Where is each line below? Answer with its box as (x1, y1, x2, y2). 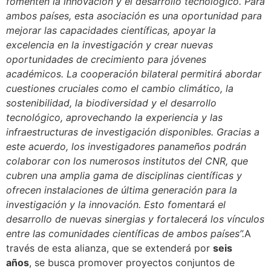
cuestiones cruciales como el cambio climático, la (6, 82, 233, 94)
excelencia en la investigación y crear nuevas (6, 38, 213, 51)
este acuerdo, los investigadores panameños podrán (6, 140, 246, 152)
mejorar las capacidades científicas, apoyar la (6, 24, 216, 36)
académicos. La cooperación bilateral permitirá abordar (6, 67, 261, 80)
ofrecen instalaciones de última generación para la (6, 183, 237, 196)
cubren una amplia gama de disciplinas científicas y (6, 169, 242, 181)
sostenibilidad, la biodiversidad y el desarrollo (6, 96, 217, 109)
